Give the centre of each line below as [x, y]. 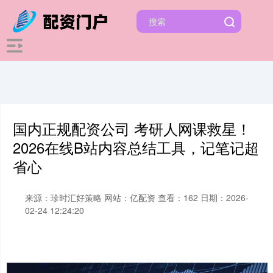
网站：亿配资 [130, 197]
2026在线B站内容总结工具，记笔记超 [136, 147]
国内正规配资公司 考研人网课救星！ [132, 129]
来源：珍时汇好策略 [65, 197]
